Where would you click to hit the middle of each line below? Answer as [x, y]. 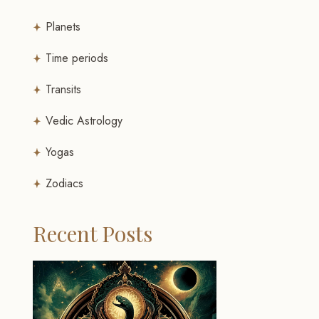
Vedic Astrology [84, 121]
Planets [63, 27]
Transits [64, 89]
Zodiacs [65, 183]
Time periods [77, 58]
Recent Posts [93, 234]
